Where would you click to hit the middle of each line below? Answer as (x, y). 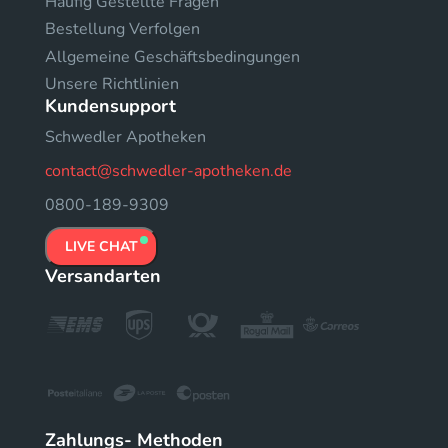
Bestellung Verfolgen (122, 29)
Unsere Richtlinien (112, 84)
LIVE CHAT (101, 246)
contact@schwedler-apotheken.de (168, 171)
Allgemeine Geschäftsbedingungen (172, 56)
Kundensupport (110, 106)
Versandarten (103, 276)
